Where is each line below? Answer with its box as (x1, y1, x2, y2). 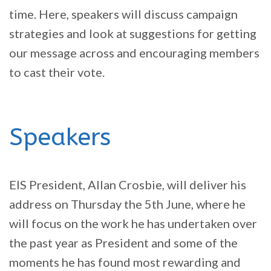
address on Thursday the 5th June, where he (9, 197, 246, 212)
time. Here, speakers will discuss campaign (9, 7, 238, 22)
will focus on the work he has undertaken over (9, 216, 257, 231)
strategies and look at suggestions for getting (9, 26, 256, 41)
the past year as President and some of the (9, 235, 238, 250)
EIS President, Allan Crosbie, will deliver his (9, 177, 246, 192)
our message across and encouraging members (9, 45, 260, 60)
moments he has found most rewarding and (9, 255, 241, 270)
